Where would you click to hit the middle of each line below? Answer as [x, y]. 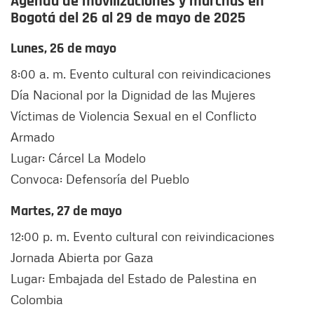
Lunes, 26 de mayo [63, 49]
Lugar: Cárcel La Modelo [78, 158]
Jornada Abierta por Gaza [82, 258]
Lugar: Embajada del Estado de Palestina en [134, 279]
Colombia [37, 300]
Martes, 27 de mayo [66, 211]
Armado [33, 137]
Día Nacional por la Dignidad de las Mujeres [133, 95]
